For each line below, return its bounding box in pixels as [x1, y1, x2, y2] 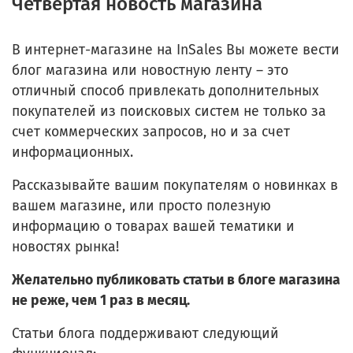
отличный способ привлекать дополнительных [12, 82, 319, 99]
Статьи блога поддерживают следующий [12, 325, 279, 342]
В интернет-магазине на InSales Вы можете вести [12, 41, 340, 58]
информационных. [12, 143, 133, 161]
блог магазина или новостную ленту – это [12, 61, 288, 79]
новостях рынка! [12, 238, 119, 255]
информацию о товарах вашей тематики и [12, 217, 295, 235]
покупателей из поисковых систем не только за [12, 102, 326, 120]
